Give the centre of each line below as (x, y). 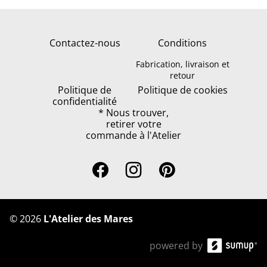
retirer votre (133, 124)
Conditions (182, 43)
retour (182, 75)
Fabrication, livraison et (182, 64)
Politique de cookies (182, 90)
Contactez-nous (85, 43)
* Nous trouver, (133, 113)
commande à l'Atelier (133, 135)
